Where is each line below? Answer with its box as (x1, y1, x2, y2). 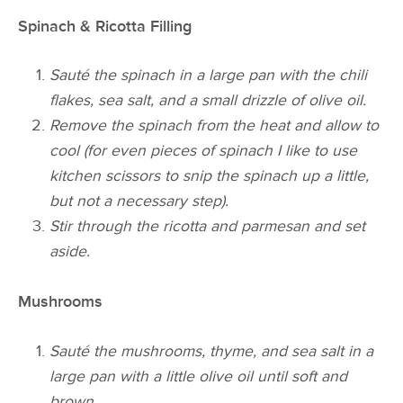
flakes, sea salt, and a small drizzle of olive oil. (49, 91, 367, 111)
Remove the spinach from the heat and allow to (49, 116, 380, 136)
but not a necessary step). (49, 192, 229, 211)
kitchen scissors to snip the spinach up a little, (49, 166, 370, 186)
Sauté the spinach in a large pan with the (49, 66, 340, 85)
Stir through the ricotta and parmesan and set (49, 217, 366, 237)
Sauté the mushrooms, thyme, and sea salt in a (49, 341, 374, 361)
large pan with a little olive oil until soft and (49, 366, 348, 386)
